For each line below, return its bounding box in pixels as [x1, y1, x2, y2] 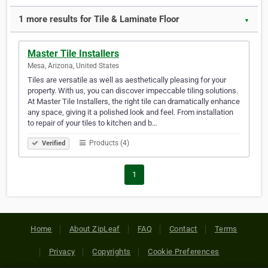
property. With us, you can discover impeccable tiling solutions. [28, 86, 238, 96]
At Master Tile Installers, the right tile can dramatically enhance [28, 97, 240, 106]
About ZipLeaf [69, 224, 120, 234]
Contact [169, 224, 197, 234]
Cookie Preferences [148, 247, 220, 257]
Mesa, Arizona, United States [28, 62, 119, 71]
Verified [40, 139, 65, 148]
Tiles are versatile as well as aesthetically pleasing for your [28, 75, 226, 85]
